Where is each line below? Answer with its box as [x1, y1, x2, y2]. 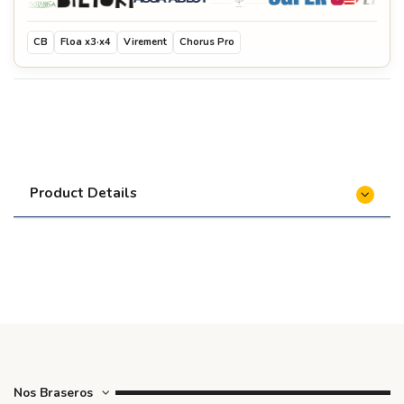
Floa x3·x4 [60, 34, 111, 49]
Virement [124, 34, 167, 49]
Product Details [30, 182, 137, 202]
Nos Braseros [14, 383, 93, 401]
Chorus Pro [179, 34, 234, 49]
